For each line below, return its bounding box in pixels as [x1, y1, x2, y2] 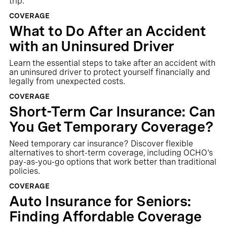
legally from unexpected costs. [9, 77, 125, 86]
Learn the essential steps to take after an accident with [9, 58, 215, 68]
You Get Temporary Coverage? [9, 118, 214, 135]
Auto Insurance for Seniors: [9, 193, 192, 210]
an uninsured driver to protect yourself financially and [9, 67, 210, 77]
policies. [9, 166, 40, 176]
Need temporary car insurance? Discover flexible [9, 139, 193, 148]
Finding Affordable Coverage [9, 208, 202, 225]
